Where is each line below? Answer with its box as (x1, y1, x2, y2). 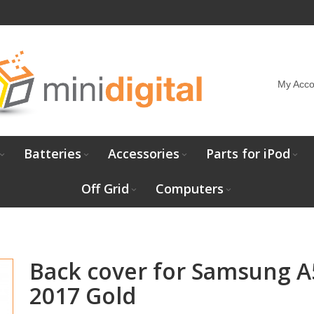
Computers (155, 180, 224, 197)
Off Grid (81, 180, 129, 197)
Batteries (23, 145, 81, 162)
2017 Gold (29, 280, 136, 310)
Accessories (107, 145, 179, 162)
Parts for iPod (205, 145, 290, 162)
